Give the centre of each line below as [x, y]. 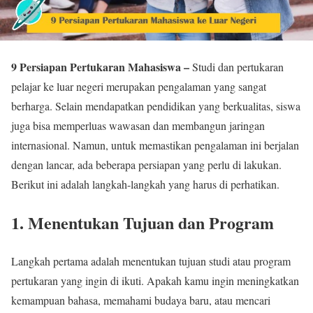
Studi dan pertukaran [238, 67]
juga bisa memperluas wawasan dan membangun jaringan [138, 125]
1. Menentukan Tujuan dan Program [143, 222]
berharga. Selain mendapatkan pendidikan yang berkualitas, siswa [156, 106]
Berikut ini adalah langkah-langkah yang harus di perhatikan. [145, 184]
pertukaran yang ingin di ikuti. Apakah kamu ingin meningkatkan [155, 280]
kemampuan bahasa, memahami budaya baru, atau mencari [141, 300]
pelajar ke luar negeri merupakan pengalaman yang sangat [139, 86]
